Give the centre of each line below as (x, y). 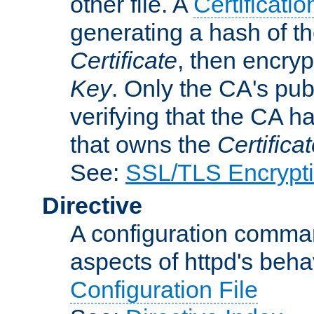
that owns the (144, 144)
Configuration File (164, 289)
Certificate (124, 60)
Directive (92, 205)
